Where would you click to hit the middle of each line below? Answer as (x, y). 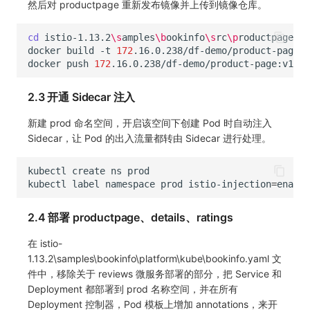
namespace (130, 184)
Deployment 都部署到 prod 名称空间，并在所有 (133, 289)
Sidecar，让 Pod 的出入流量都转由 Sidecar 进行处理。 (149, 138)
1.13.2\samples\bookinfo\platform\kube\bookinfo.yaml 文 (155, 259)
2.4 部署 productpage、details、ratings (130, 218)
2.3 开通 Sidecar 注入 (82, 97)
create (89, 171)
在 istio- (45, 244)
